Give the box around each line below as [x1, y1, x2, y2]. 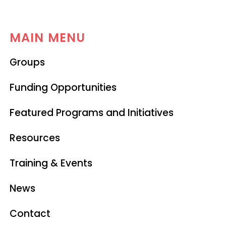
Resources [9, 131, 60, 145]
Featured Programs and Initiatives [9, 105, 174, 120]
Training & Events [9, 156, 92, 170]
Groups [9, 55, 45, 69]
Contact [9, 206, 50, 220]
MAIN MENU [9, 29, 86, 46]
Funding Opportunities [9, 80, 117, 94]
